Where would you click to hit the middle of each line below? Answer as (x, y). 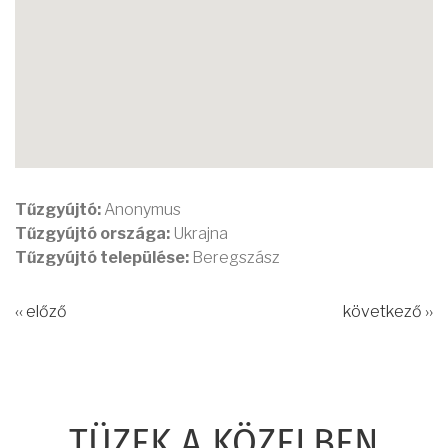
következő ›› (388, 312)
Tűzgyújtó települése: (103, 258)
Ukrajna (200, 234)
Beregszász (236, 258)
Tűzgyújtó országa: (94, 234)
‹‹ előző (41, 312)
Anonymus (141, 210)
